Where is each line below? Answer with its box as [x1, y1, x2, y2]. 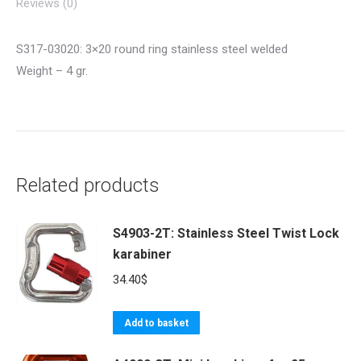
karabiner [113, 247, 172, 262]
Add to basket [124, 317, 189, 329]
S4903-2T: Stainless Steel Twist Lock [113, 226, 339, 241]
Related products [16, 174, 160, 197]
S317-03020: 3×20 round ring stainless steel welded [16, 42, 288, 56]
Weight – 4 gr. [16, 64, 88, 78]
